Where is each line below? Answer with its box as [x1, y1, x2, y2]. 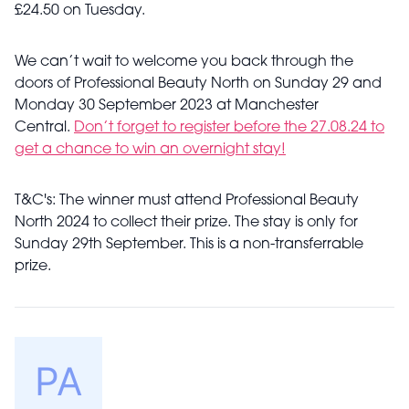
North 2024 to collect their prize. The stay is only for [15, 215, 358, 230]
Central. [15, 121, 74, 135]
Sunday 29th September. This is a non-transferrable [15, 237, 363, 252]
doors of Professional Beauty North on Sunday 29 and [15, 77, 382, 91]
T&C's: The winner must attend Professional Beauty [15, 194, 359, 208]
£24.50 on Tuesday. [15, 4, 149, 18]
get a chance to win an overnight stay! [15, 142, 286, 157]
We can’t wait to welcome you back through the [15, 55, 353, 69]
